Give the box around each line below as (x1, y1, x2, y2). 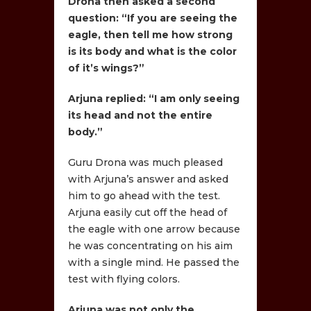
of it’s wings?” (68, 61, 145, 74)
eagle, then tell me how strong (68, 28, 233, 41)
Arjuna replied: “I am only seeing (68, 92, 240, 105)
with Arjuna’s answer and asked (68, 172, 229, 185)
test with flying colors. (68, 272, 180, 285)
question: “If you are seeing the (68, 11, 238, 24)
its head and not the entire (68, 108, 213, 121)
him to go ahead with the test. (68, 189, 221, 202)
